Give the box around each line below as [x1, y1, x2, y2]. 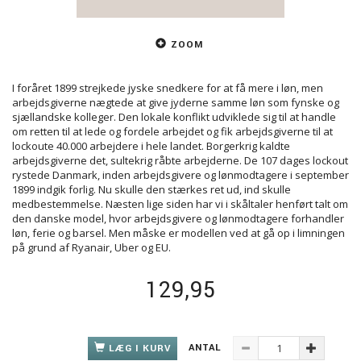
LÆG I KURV [109, 341, 171, 355]
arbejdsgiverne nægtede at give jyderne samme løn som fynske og [12, 95, 339, 110]
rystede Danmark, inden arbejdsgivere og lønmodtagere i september [12, 168, 349, 183]
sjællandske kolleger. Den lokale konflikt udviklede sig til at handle [12, 110, 336, 125]
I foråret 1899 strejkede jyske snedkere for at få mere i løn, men [12, 81, 323, 96]
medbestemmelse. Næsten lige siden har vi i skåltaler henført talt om [12, 197, 348, 212]
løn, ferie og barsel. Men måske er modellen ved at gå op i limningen [12, 226, 345, 241]
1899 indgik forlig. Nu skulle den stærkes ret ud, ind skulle [12, 182, 291, 197]
